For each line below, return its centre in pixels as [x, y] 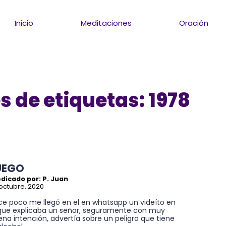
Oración [194, 23]
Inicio [24, 23]
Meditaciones [106, 23]
